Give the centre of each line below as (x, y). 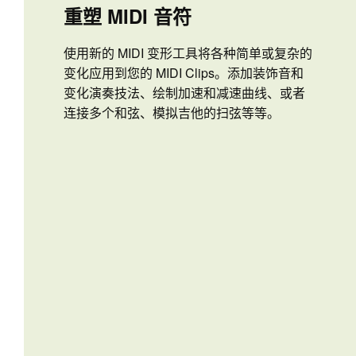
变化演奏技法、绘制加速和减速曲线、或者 (184, 93)
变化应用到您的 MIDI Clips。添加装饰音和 (184, 73)
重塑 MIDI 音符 (128, 16)
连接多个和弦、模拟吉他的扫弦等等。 (172, 113)
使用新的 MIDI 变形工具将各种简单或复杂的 (188, 53)
